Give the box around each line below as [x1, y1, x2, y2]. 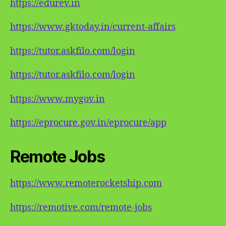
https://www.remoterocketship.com [10, 178, 162, 189]
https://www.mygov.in [10, 93, 105, 105]
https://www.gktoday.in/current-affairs [10, 21, 176, 33]
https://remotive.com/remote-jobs [10, 201, 152, 213]
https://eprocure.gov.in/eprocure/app [10, 117, 166, 129]
